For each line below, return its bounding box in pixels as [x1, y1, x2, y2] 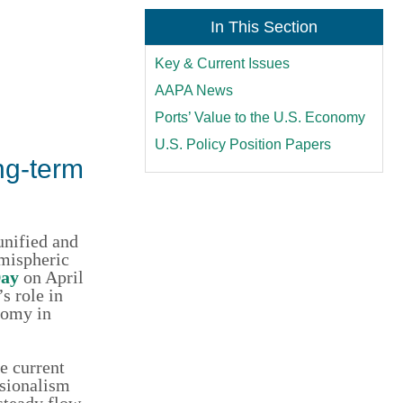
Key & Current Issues [155, 55, 291, 71]
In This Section [210, 17, 318, 36]
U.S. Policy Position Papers [155, 136, 332, 152]
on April [19, 266, 84, 287]
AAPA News [155, 82, 234, 98]
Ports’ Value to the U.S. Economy [155, 109, 366, 125]
